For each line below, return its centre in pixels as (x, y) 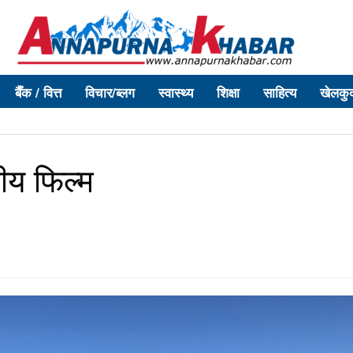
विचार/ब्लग (110, 92)
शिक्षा (228, 92)
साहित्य (280, 92)
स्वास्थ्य (176, 92)
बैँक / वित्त (38, 92)
